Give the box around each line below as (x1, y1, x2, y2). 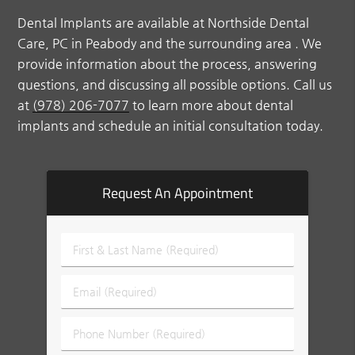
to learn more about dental (129, 97, 294, 113)
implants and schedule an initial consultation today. (17, 118, 324, 134)
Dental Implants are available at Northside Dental (17, 15, 310, 31)
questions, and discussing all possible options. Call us (17, 77, 333, 93)
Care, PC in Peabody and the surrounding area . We (17, 36, 323, 52)
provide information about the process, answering (17, 56, 318, 72)
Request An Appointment (102, 181, 253, 204)
